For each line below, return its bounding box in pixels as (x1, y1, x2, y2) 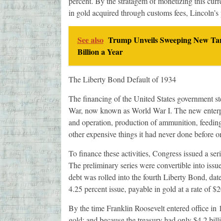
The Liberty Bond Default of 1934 (68, 74, 176, 85)
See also (77, 34, 104, 46)
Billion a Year (77, 46, 123, 58)
